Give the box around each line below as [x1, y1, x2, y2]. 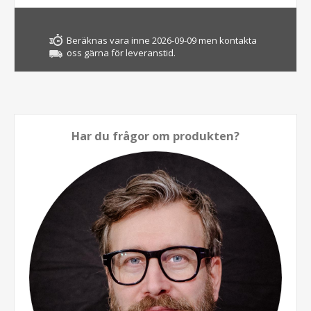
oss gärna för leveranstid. [67, 46, 176, 59]
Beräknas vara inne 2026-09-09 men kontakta [67, 33, 257, 47]
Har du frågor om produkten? [72, 128, 239, 144]
